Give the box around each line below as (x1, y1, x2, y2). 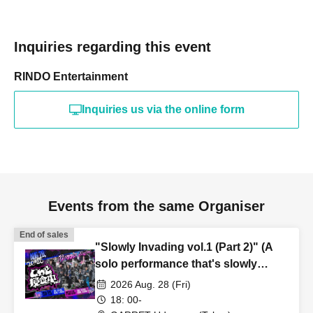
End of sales (20, 230, 68, 240)
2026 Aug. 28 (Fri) (110, 279, 191, 291)
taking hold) (95, 275, 158, 287)
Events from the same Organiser (48, 198, 265, 214)
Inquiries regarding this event (14, 39, 211, 55)
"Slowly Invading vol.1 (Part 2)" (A (95, 241, 273, 254)
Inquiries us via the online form (81, 103, 245, 116)
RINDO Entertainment (14, 71, 128, 83)
